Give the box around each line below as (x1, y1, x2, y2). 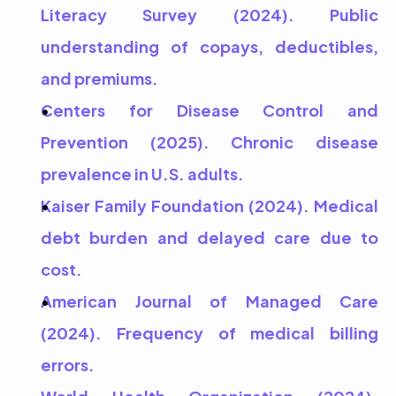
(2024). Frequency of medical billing (41, 319, 378, 345)
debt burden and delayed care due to (41, 224, 378, 249)
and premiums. (41, 65, 158, 90)
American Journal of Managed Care (41, 287, 378, 313)
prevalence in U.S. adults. (41, 160, 244, 186)
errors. (41, 351, 95, 377)
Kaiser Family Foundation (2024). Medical (41, 192, 378, 217)
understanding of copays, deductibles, (41, 33, 378, 58)
